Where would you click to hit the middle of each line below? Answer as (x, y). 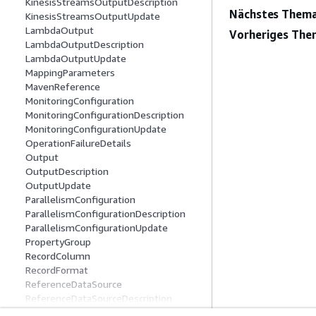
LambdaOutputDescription (85, 44)
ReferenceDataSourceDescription (99, 298)
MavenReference (63, 87)
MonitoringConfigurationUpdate (96, 129)
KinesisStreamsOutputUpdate (93, 16)
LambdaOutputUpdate (76, 59)
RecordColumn (58, 256)
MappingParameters (70, 73)
